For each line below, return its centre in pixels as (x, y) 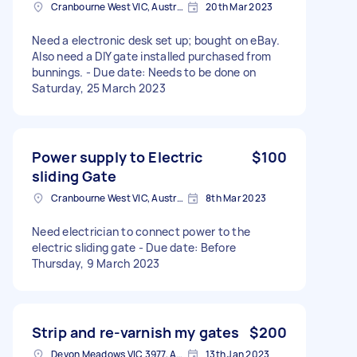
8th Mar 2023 (236, 198)
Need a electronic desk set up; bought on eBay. (156, 40)
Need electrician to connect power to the (141, 231)
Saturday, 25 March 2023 (99, 88)
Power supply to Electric (118, 157)
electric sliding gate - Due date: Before (134, 247)
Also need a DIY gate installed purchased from (152, 56)
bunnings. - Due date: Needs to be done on (144, 72)
